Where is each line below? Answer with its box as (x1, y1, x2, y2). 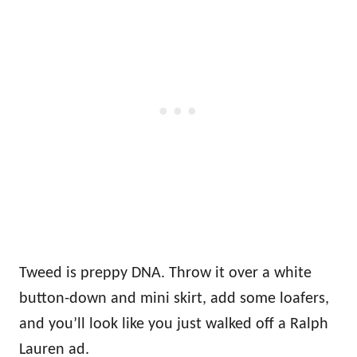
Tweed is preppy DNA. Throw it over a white (19, 265, 312, 281)
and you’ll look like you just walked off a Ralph (19, 316, 328, 332)
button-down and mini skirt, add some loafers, (19, 290, 329, 307)
